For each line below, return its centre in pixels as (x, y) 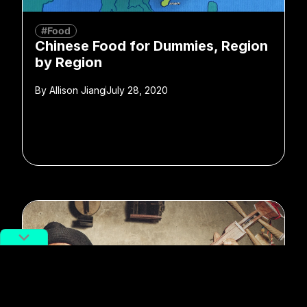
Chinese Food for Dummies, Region (151, 46)
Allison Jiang (76, 90)
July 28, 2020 (137, 90)
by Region (69, 62)
